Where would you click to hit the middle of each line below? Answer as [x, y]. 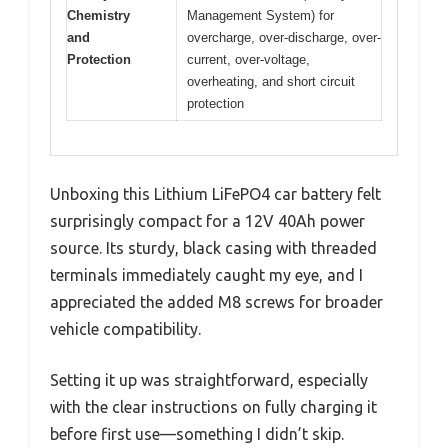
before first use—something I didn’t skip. [197, 434]
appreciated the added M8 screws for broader [216, 302]
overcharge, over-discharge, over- [284, 37]
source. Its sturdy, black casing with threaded [213, 248]
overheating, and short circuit [271, 81]
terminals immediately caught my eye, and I [206, 275]
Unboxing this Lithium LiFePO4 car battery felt [215, 194]
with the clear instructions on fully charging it [213, 407]
